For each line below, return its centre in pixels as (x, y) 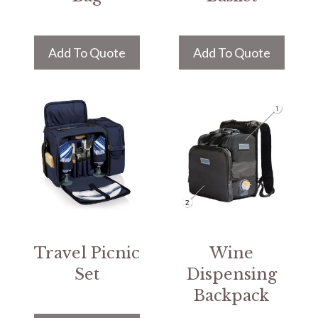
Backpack (231, 296)
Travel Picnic (87, 253)
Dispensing (231, 274)
